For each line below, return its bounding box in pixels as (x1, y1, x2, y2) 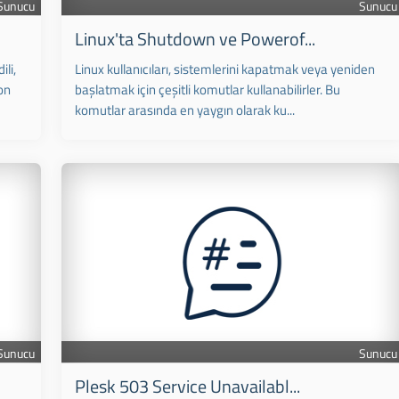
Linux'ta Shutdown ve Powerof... (75, 25, 316, 53)
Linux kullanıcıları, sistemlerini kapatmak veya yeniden (75, 59, 376, 79)
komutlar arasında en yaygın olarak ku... (75, 100, 296, 120)
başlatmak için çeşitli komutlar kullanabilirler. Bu (75, 79, 341, 100)
